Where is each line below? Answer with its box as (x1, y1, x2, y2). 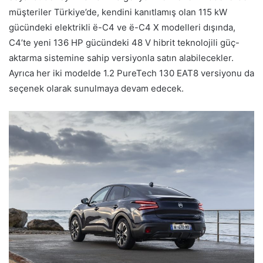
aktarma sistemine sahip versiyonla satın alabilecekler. (9, 52, 234, 63)
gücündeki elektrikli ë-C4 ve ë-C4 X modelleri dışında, (9, 21, 235, 33)
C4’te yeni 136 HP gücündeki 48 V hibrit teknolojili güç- (9, 36, 240, 48)
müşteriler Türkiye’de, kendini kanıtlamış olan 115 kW (9, 6, 227, 18)
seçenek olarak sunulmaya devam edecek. (9, 82, 184, 94)
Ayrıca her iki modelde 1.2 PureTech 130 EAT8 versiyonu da (9, 67, 254, 79)
